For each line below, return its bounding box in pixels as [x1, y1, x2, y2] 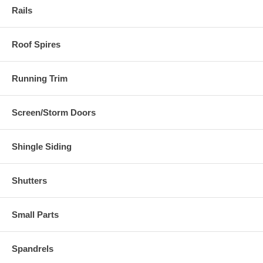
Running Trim [12, 73, 68, 83]
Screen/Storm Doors [12, 107, 96, 117]
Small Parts [12, 210, 59, 220]
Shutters [12, 176, 47, 186]
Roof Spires [12, 39, 60, 49]
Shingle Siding [12, 141, 72, 151]
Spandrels [12, 244, 53, 254]
